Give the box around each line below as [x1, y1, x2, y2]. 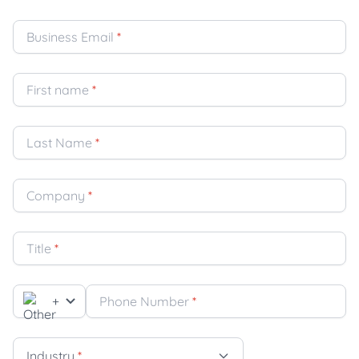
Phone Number [99, 292, 189, 309]
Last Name [26, 134, 92, 151]
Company [26, 187, 85, 204]
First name [26, 81, 89, 98]
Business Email [26, 28, 114, 45]
